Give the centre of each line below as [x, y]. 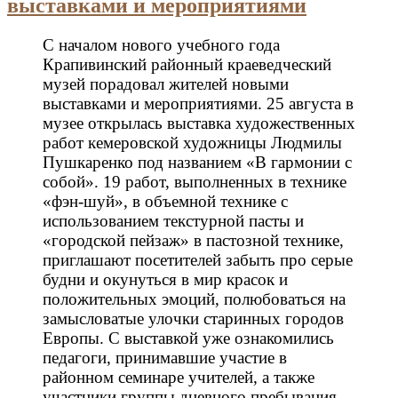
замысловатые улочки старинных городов [193, 318]
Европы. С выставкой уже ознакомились [188, 338]
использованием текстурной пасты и [173, 220]
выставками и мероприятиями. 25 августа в [198, 103]
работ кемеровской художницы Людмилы [192, 142]
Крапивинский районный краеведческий [187, 64]
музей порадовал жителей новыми [166, 84]
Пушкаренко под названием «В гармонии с [197, 162]
